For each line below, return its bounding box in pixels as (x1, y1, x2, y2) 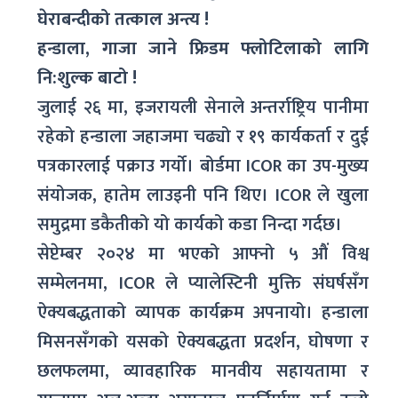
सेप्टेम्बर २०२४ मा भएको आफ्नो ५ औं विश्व (37, 238, 369, 269)
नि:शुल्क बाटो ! (37, 62, 138, 93)
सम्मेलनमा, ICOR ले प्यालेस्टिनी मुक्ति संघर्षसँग (37, 267, 369, 298)
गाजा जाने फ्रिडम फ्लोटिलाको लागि (101, 33, 369, 64)
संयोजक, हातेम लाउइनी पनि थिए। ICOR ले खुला (37, 179, 369, 211)
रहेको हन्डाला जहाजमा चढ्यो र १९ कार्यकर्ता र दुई (37, 121, 369, 152)
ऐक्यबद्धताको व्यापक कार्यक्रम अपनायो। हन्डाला (37, 297, 369, 328)
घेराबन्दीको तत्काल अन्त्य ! (37, 4, 210, 35)
